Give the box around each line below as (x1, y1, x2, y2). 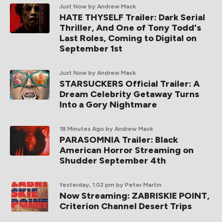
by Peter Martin (116, 181, 162, 188)
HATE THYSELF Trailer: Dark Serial (59, 11, 205, 23)
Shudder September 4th (59, 155, 166, 166)
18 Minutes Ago (59, 125, 104, 132)
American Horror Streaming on (59, 144, 194, 156)
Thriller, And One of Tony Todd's (59, 22, 201, 33)
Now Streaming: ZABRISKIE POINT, (59, 190, 210, 201)
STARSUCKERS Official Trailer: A (59, 78, 200, 89)
